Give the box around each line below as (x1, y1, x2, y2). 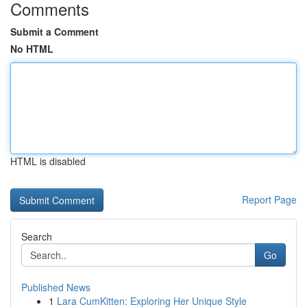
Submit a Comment (10, 25, 99, 38)
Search (21, 230, 52, 243)
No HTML (10, 42, 53, 56)
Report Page (242, 193, 297, 206)
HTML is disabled (10, 154, 86, 168)
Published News (21, 280, 90, 294)
